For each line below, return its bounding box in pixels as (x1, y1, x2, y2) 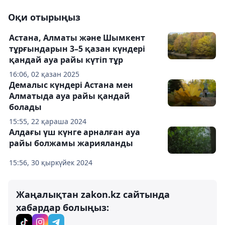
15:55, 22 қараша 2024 (9, 117, 86, 126)
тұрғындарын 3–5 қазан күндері (9, 43, 145, 54)
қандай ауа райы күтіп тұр (9, 54, 123, 65)
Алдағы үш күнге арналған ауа (9, 127, 140, 138)
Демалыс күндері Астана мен (9, 79, 133, 90)
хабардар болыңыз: (16, 201, 109, 213)
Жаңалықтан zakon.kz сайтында (16, 188, 170, 200)
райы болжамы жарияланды (9, 138, 133, 149)
